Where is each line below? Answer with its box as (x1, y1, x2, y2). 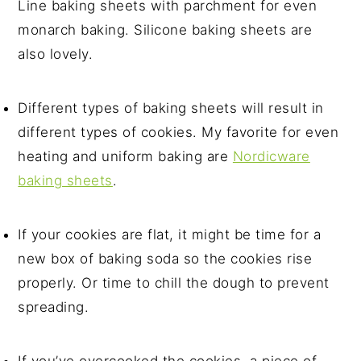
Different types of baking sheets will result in (18, 100, 324, 117)
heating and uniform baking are (18, 148, 233, 165)
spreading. (18, 299, 93, 316)
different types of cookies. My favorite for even (18, 124, 339, 141)
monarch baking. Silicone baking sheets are (18, 22, 313, 39)
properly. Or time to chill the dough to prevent (18, 275, 330, 292)
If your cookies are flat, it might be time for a (18, 226, 322, 243)
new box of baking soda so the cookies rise (18, 251, 313, 268)
